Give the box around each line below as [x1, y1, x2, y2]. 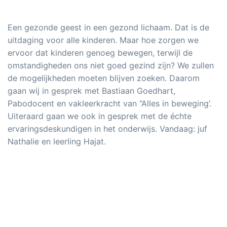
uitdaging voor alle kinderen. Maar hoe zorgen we [8, 35, 199, 46]
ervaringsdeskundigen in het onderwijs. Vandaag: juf [8, 124, 207, 134]
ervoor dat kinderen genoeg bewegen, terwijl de [8, 48, 193, 58]
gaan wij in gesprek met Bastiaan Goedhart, [8, 86, 175, 96]
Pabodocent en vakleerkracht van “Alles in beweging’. [8, 98, 211, 109]
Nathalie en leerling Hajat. [8, 136, 106, 147]
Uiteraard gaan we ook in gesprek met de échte [8, 111, 192, 122]
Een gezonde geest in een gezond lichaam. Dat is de [8, 22, 209, 33]
